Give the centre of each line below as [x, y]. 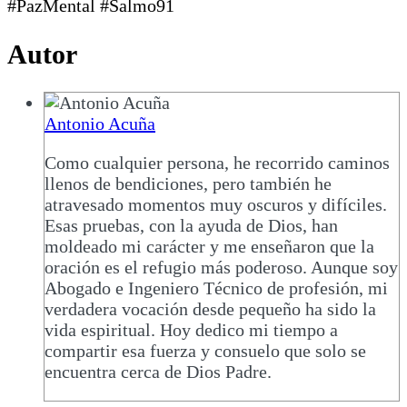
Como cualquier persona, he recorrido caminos [217, 163]
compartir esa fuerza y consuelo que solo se [205, 351]
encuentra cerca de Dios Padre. [158, 372]
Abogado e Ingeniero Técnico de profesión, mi [216, 288]
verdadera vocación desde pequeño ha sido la [210, 309]
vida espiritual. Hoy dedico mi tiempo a [191, 330]
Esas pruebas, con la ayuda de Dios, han [191, 226]
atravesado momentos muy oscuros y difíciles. [216, 205]
